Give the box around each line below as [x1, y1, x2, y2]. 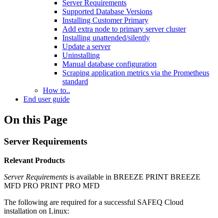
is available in [68, 172, 113, 181]
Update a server [62, 42, 110, 51]
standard [62, 77, 88, 86]
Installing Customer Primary [62, 16, 148, 24]
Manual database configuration [62, 60, 157, 68]
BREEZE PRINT [113, 172, 168, 181]
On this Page [4, 113, 68, 126]
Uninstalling [62, 51, 100, 59]
